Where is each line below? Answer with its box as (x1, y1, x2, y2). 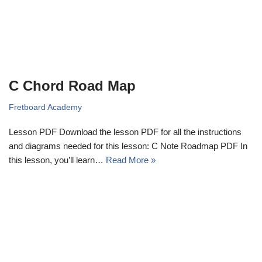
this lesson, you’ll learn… (9, 154, 106, 165)
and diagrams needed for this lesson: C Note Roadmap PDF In (9, 140, 247, 151)
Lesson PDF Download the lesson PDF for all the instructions (9, 126, 242, 137)
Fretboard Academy (9, 102, 82, 112)
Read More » (106, 154, 156, 165)
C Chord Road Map (9, 77, 136, 94)
